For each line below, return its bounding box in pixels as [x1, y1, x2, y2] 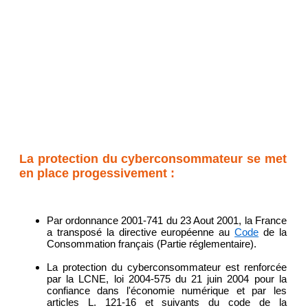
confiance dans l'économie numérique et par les [47, 285, 287, 297]
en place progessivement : [19, 166, 175, 180]
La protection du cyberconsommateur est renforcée [47, 261, 287, 274]
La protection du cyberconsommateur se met [19, 151, 287, 166]
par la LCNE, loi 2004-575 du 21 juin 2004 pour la [47, 273, 287, 285]
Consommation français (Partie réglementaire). [47, 238, 256, 250]
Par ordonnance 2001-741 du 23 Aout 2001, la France [47, 214, 287, 227]
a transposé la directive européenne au [47, 226, 235, 239]
